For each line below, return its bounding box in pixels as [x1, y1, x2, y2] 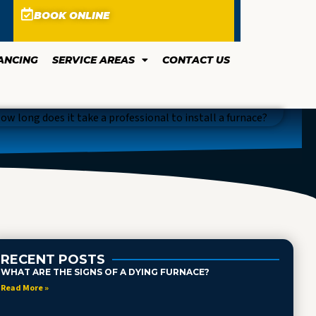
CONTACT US [162, 53, 230, 66]
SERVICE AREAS [51, 53, 135, 66]
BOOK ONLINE [33, 9, 109, 22]
